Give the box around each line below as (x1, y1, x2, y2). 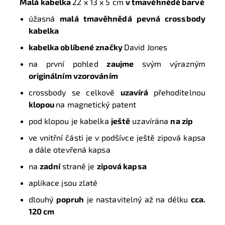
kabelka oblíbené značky (28, 42, 124, 52)
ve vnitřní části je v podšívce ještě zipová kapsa (28, 133, 205, 143)
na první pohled (28, 59, 107, 69)
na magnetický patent (56, 99, 137, 109)
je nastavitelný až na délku (84, 194, 191, 204)
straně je (62, 161, 97, 171)
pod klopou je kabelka (28, 116, 111, 126)
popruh (56, 194, 84, 204)
